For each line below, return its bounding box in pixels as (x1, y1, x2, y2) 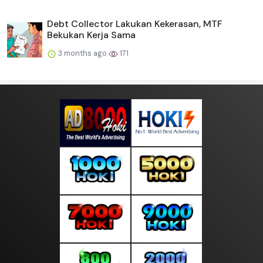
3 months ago (56, 48, 109, 59)
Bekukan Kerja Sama (47, 29, 136, 42)
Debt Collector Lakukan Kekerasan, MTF (47, 18, 222, 31)
